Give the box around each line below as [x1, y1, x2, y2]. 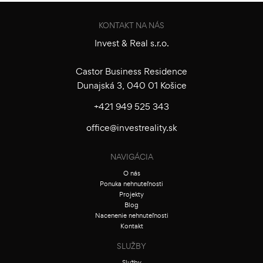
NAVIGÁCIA [110, 154, 153, 162]
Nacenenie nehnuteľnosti [95, 213, 168, 220]
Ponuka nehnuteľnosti [100, 181, 163, 188]
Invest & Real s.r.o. [94, 40, 169, 49]
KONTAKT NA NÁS [99, 23, 164, 31]
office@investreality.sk [86, 124, 177, 134]
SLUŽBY [117, 244, 146, 251]
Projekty [119, 192, 144, 199]
